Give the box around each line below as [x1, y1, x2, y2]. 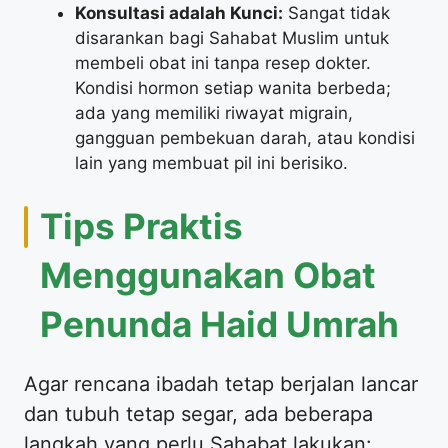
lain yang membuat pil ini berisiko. [75, 153, 348, 174]
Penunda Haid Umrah [40, 302, 399, 345]
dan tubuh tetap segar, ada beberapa [24, 401, 373, 426]
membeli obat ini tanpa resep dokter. [75, 53, 371, 74]
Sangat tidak [283, 3, 390, 24]
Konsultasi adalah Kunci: [75, 3, 283, 24]
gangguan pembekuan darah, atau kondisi [75, 128, 415, 149]
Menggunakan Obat [40, 253, 376, 296]
